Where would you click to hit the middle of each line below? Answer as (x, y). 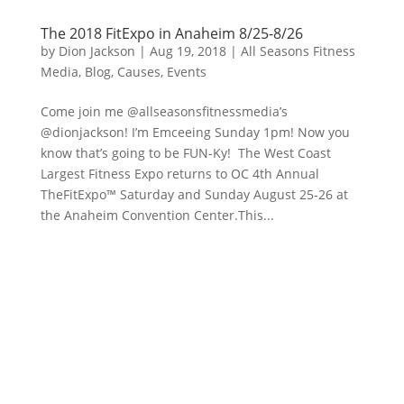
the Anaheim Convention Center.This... (157, 215)
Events (186, 71)
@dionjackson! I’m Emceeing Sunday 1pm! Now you (195, 132)
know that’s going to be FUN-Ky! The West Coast (185, 152)
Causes (138, 71)
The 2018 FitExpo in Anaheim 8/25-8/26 (171, 33)
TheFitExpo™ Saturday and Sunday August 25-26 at (194, 194)
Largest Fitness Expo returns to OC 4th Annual (179, 173)
